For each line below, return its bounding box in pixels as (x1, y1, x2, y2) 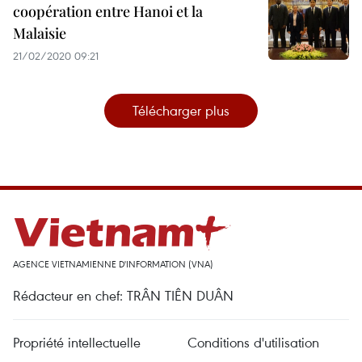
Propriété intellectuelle (13, 333, 141, 352)
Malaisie (13, 23, 66, 44)
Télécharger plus (133, 101, 229, 120)
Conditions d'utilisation (187, 333, 319, 352)
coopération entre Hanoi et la (13, 2, 203, 22)
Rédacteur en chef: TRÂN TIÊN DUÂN (13, 286, 234, 305)
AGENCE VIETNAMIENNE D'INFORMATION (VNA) (13, 258, 213, 271)
